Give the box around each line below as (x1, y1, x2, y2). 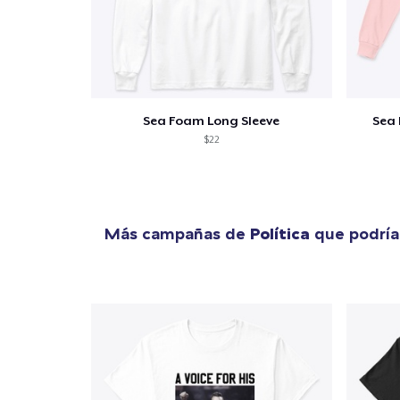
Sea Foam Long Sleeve (143, 113, 280, 129)
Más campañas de (104, 223, 250, 245)
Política (250, 223, 310, 245)
